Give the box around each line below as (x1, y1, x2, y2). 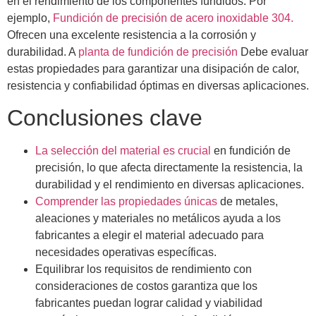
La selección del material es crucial (35, 145, 211, 157)
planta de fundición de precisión (78, 46, 238, 58)
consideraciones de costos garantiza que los (35, 280, 257, 293)
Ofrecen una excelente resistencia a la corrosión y (7, 29, 256, 41)
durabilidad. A (7, 46, 78, 58)
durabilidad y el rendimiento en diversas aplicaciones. (35, 178, 304, 191)
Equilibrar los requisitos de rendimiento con (35, 263, 252, 276)
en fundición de (211, 145, 291, 157)
